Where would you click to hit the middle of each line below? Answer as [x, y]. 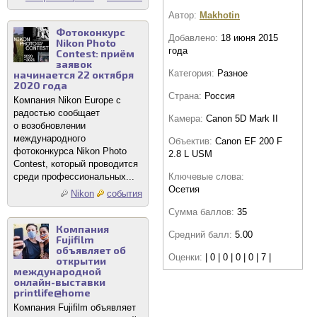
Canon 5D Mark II [242, 118]
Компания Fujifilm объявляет [75, 307]
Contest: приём [95, 53]
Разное [232, 73]
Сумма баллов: [203, 212]
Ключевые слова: [206, 176]
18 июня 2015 [249, 38]
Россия [220, 96]
